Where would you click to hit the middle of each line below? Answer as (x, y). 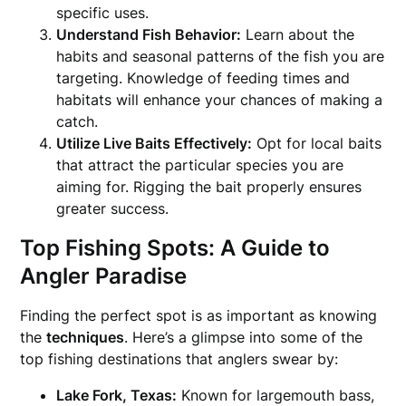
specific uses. (103, 13)
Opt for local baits (317, 143)
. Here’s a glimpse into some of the (244, 337)
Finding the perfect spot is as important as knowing (199, 315)
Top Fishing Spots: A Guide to (175, 248)
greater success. (113, 208)
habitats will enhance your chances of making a (220, 100)
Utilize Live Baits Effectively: (155, 143)
